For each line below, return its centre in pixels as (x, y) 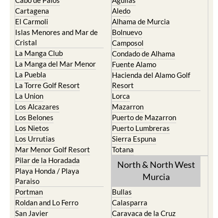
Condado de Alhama (144, 54)
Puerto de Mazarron (144, 117)
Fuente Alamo (134, 64)
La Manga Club (39, 53)
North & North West (156, 164)
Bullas (122, 192)
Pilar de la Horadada (47, 160)
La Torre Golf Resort (47, 85)
